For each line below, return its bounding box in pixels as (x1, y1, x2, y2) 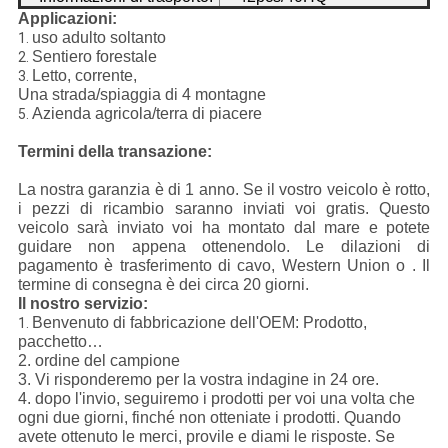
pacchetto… (17, 333, 103, 351)
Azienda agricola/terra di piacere (31, 105, 262, 123)
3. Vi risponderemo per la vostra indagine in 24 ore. (17, 371, 379, 389)
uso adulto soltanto (31, 29, 166, 47)
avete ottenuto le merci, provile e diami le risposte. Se (17, 428, 395, 446)
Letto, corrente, (31, 67, 137, 85)
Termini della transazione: (17, 143, 212, 161)
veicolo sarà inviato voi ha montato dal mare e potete (17, 219, 431, 237)
